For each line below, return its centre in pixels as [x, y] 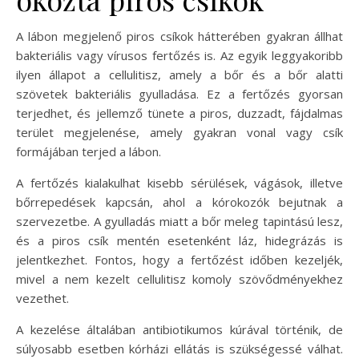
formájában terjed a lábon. [89, 151]
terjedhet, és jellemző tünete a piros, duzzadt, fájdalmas [179, 113]
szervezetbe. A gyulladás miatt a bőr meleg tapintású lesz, [179, 221]
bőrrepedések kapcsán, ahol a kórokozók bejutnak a [179, 202]
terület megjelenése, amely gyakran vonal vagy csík [179, 132]
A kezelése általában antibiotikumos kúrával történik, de [179, 329]
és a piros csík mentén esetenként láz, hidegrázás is [179, 240]
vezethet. [42, 298]
